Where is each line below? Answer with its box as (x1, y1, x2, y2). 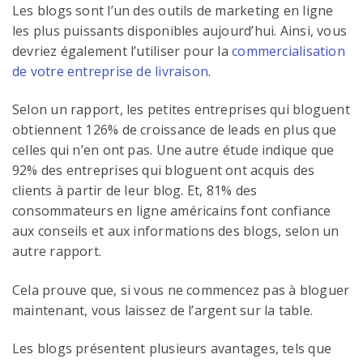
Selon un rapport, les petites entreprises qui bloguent (12, 100, 350, 119)
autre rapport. (12, 242, 102, 261)
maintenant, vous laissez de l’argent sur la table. (12, 301, 314, 319)
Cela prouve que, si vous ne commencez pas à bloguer (12, 280, 350, 299)
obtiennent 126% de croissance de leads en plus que (12, 121, 337, 139)
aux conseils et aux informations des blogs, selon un (12, 222, 340, 241)
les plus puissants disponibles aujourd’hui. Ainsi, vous (12, 22, 348, 41)
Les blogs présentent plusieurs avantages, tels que (12, 340, 332, 358)
